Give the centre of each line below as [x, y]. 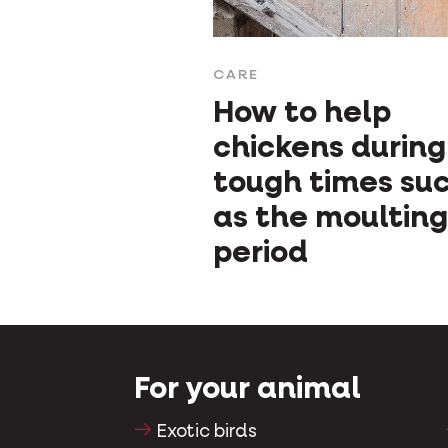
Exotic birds [207, 432]
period [260, 254]
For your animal [247, 390]
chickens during [329, 149]
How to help [302, 114]
